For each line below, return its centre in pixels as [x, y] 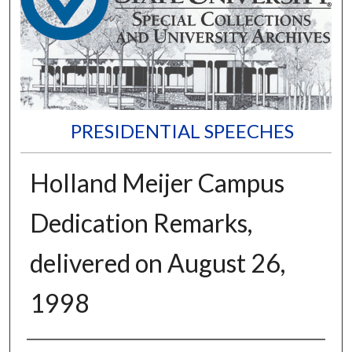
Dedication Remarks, [141, 222]
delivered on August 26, [157, 262]
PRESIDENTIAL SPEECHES [182, 130]
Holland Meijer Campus [157, 182]
